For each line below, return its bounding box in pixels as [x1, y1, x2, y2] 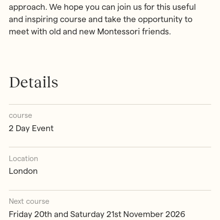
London [8, 166, 38, 176]
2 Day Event [8, 123, 54, 133]
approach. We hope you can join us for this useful [8, 2, 196, 12]
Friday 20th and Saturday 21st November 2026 [8, 209, 185, 219]
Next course [8, 197, 49, 206]
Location [8, 154, 38, 163]
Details [8, 73, 58, 91]
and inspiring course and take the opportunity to [8, 15, 192, 24]
